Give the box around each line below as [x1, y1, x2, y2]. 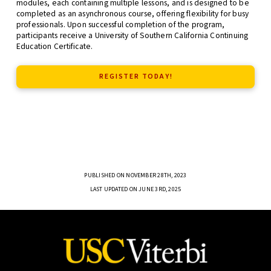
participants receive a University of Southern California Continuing [16, 29, 249, 41]
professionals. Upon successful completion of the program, [16, 18, 225, 30]
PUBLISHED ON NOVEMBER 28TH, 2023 [84, 171, 187, 180]
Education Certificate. [16, 40, 93, 52]
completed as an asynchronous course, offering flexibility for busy [16, 7, 249, 19]
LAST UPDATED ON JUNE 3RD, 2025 [90, 185, 181, 194]
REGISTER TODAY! [99, 71, 173, 82]
